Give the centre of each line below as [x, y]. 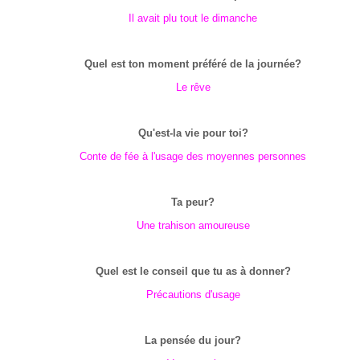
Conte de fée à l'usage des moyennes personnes [193, 156]
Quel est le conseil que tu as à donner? [193, 271]
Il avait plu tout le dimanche [193, 18]
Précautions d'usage [193, 295]
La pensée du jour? [193, 340]
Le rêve [193, 87]
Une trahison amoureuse [193, 225]
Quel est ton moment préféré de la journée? [193, 64]
